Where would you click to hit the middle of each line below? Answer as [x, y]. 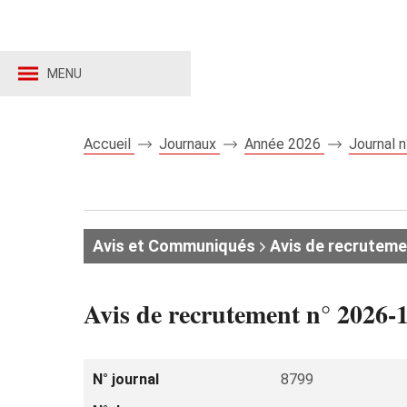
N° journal [126, 379]
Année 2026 [284, 144]
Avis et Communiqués [174, 246]
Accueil [109, 144]
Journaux [189, 144]
